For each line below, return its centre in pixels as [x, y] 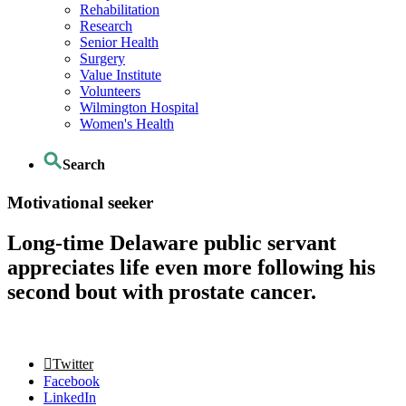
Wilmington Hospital [139, 108]
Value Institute [121, 75]
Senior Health [119, 43]
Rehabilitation [120, 10]
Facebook [72, 381]
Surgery [102, 59]
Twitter [73, 363]
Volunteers [110, 92]
